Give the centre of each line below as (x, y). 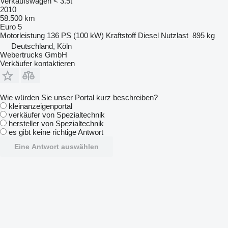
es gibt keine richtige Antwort (56, 132)
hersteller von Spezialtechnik (56, 123)
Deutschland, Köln (41, 46)
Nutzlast (175, 35)
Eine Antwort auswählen (56, 146)
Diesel (148, 35)
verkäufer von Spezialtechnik (57, 115)
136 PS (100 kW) (75, 35)
